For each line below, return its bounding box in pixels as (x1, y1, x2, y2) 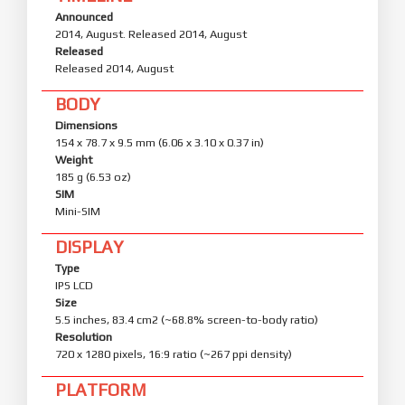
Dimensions (55, 118, 118, 132)
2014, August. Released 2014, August (55, 26, 247, 41)
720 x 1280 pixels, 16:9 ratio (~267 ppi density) (55, 346, 292, 361)
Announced (55, 9, 113, 24)
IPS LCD (55, 278, 93, 292)
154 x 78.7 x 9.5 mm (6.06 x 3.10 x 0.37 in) (55, 135, 264, 149)
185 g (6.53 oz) (55, 169, 131, 184)
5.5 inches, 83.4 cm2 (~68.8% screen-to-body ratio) (55, 312, 318, 326)
